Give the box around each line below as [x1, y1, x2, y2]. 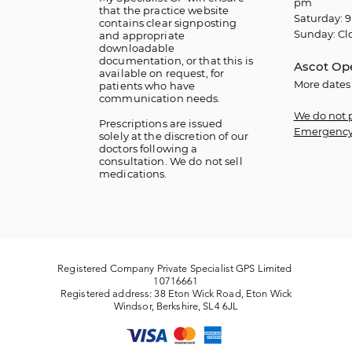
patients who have [99, 79, 196, 92]
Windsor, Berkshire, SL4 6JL [113, 300, 239, 312]
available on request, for [99, 67, 225, 79]
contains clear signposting [99, 16, 237, 29]
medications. [99, 167, 167, 180]
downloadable [99, 42, 175, 54]
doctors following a [99, 142, 198, 155]
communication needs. [99, 92, 223, 104]
